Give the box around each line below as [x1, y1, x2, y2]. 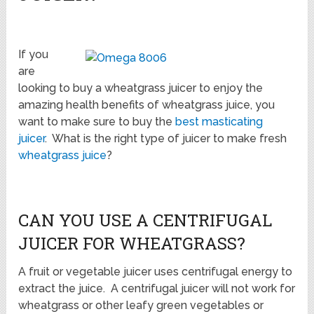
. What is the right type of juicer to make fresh [45, 132, 287, 146]
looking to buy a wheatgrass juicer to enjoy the [18, 81, 264, 95]
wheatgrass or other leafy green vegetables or [18, 299, 264, 313]
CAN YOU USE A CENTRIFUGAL [18, 209, 273, 232]
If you [18, 48, 49, 62]
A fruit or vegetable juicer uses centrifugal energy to [18, 265, 293, 279]
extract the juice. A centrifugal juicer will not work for [18, 282, 296, 296]
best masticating [175, 115, 264, 129]
